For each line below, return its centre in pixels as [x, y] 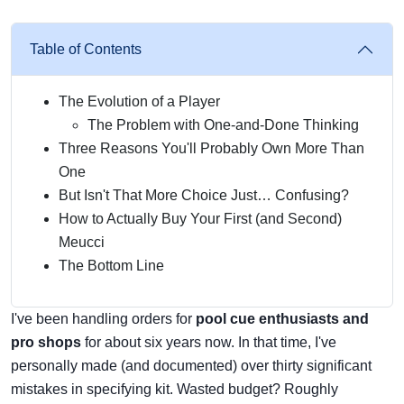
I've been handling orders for [103, 318]
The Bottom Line [111, 265]
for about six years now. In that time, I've [209, 342]
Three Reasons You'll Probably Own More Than [211, 148]
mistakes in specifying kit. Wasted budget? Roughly [174, 389]
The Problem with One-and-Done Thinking [223, 124]
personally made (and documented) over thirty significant [191, 365]
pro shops [46, 342]
